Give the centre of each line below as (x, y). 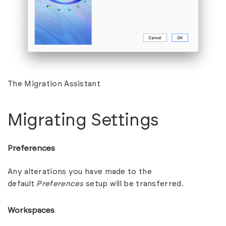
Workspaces (31, 210)
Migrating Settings (83, 120)
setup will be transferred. (133, 184)
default (22, 184)
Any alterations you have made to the (80, 172)
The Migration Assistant (54, 84)
